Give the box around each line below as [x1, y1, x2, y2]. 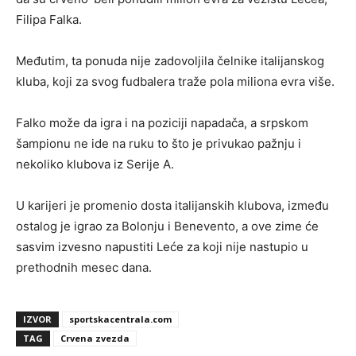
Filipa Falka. [16, 12, 82, 27]
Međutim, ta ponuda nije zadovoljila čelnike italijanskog [16, 53, 324, 68]
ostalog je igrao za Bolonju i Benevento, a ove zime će [16, 219, 319, 234]
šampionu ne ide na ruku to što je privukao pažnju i [16, 136, 301, 151]
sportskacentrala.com [69, 313, 172, 325]
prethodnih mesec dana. [16, 260, 152, 275]
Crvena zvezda [60, 332, 130, 344]
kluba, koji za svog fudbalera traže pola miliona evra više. [16, 74, 335, 89]
